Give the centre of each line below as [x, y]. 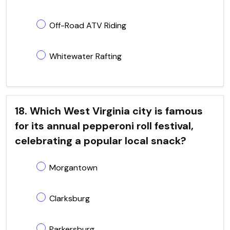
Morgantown [73, 167]
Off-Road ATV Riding [88, 25]
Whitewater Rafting [85, 56]
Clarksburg [70, 198]
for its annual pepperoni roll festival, [104, 126]
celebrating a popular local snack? [101, 140]
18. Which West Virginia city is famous [109, 111]
